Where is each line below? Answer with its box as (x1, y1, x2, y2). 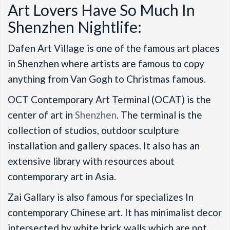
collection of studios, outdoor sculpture (8, 124, 179, 137)
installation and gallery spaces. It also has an (8, 140, 200, 152)
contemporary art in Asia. (8, 170, 118, 183)
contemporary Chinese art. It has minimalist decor (8, 206, 222, 219)
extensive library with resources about (8, 155, 175, 167)
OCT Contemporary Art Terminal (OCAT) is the (8, 93, 211, 106)
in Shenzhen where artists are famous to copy (8, 57, 204, 70)
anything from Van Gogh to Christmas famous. (8, 73, 208, 85)
